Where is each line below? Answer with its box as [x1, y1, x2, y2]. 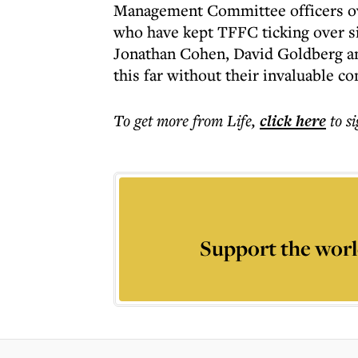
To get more [113, 109, 193, 131]
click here [260, 109, 326, 132]
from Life [193, 109, 252, 131]
